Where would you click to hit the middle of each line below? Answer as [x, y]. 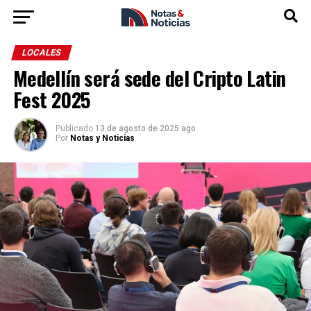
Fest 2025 [52, 99]
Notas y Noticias [102, 138]
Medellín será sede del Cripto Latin [149, 78]
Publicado [74, 128]
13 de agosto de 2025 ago [145, 128]
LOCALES [41, 52]
